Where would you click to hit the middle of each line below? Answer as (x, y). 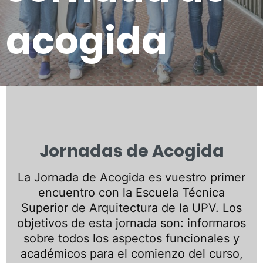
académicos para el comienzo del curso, (131, 254)
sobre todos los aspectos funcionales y (131, 238)
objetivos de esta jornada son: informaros (131, 223)
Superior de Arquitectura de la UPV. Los (131, 208)
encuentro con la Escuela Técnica (131, 193)
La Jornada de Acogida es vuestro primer (131, 177)
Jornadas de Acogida (131, 151)
